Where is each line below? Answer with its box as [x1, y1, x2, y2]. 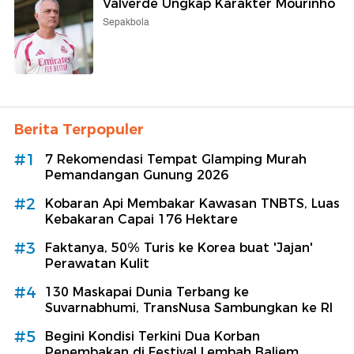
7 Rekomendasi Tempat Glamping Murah [45, 151, 307, 167]
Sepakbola [103, 14, 149, 30]
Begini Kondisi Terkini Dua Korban [45, 328, 260, 344]
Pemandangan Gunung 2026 [45, 167, 228, 183]
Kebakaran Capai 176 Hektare [45, 211, 238, 227]
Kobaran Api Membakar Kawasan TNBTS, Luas [45, 195, 340, 211]
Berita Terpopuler [14, 120, 144, 138]
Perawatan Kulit [45, 255, 149, 271]
